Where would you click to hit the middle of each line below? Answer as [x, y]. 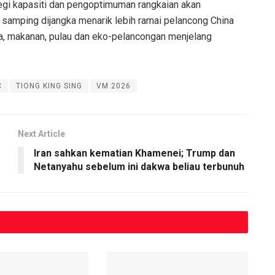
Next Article [41, 134]
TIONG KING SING [49, 86]
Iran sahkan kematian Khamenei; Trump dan [134, 153]
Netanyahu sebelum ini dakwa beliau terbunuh [139, 166]
